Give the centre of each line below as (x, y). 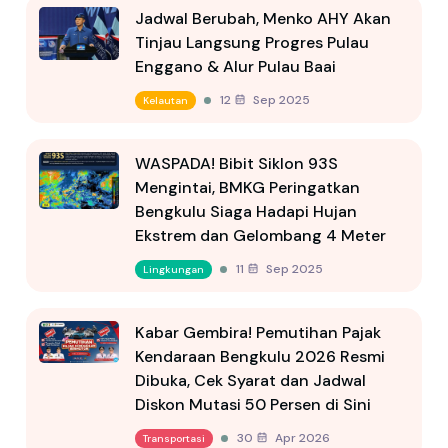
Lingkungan (173, 269)
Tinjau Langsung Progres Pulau (252, 42)
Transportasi (174, 438)
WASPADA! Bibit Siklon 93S (236, 163)
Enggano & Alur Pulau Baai (235, 66)
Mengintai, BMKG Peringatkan (247, 187)
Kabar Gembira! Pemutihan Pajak (258, 332)
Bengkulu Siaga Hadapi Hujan (246, 211)
